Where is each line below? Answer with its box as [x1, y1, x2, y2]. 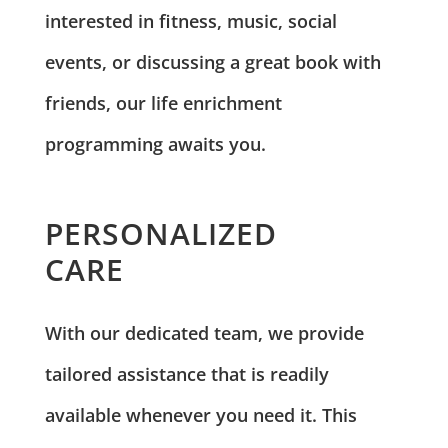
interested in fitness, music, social [44, 8, 337, 33]
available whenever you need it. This [44, 403, 357, 428]
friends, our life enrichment [44, 90, 282, 115]
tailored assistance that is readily [44, 362, 329, 387]
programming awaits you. [44, 131, 266, 156]
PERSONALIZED [44, 213, 277, 255]
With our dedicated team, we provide [44, 321, 364, 346]
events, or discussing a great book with [44, 49, 381, 74]
